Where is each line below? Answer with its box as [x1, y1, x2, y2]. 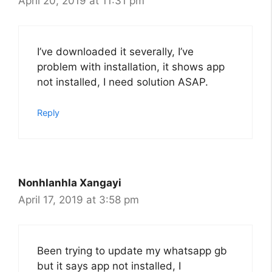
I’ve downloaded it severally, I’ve [37, 45, 194, 58]
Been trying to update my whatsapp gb [37, 244, 227, 257]
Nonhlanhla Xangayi [18, 177, 121, 189]
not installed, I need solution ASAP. [37, 75, 208, 88]
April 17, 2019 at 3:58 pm [18, 194, 139, 206]
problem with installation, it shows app [37, 60, 225, 73]
